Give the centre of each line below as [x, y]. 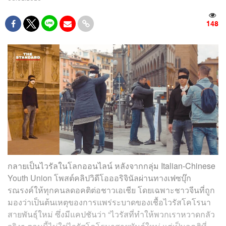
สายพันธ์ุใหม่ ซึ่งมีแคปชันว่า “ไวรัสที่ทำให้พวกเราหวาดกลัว [111, 214]
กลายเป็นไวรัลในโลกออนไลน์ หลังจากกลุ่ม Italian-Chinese [111, 166]
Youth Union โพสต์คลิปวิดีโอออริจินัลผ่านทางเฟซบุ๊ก [99, 178]
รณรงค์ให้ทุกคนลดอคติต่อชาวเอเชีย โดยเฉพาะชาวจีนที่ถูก [111, 190]
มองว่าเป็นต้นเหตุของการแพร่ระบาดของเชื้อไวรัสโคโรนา [109, 202]
